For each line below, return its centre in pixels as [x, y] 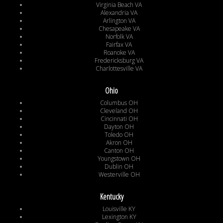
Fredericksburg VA [119, 61]
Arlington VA [119, 21]
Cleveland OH [119, 111]
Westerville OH [119, 175]
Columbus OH [119, 103]
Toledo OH [119, 135]
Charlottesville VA [119, 69]
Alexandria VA [119, 13]
